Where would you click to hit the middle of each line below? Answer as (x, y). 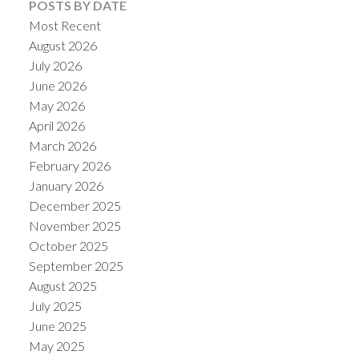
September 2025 (76, 266)
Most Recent (65, 26)
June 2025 (57, 326)
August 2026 (63, 46)
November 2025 (75, 226)
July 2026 (55, 66)
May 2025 (56, 346)
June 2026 (57, 86)
